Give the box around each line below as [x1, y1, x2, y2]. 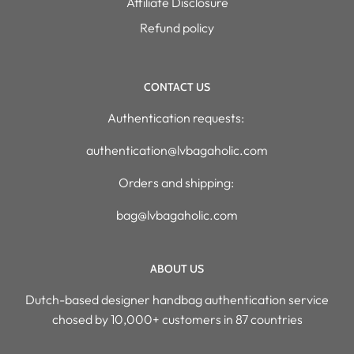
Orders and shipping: [118, 175, 236, 190]
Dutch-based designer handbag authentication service [25, 292, 329, 307]
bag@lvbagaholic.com [116, 207, 238, 223]
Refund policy [140, 20, 214, 36]
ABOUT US [150, 262, 204, 276]
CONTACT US [144, 80, 210, 94]
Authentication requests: [107, 110, 247, 126]
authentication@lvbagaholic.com [86, 142, 268, 158]
